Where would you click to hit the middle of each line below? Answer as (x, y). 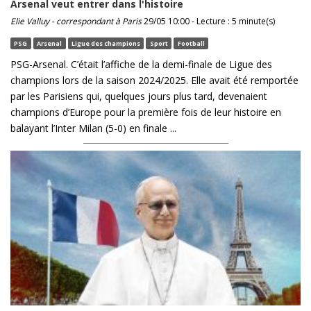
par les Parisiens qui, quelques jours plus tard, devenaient (139, 96)
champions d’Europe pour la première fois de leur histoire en (146, 112)
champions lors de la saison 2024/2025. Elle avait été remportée (154, 81)
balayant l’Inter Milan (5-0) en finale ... (93, 128)
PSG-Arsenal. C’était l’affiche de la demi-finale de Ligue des (141, 65)
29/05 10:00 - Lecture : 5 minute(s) (208, 22)
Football (191, 43)
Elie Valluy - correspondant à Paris (76, 22)
